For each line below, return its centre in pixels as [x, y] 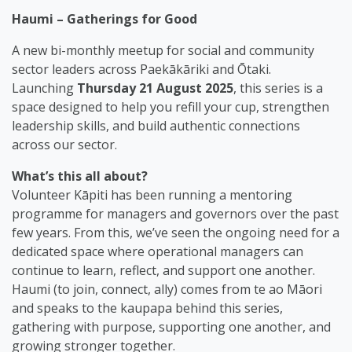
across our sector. [64, 145]
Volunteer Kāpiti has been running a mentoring [152, 195]
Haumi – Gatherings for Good [104, 19]
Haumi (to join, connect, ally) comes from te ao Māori [167, 290]
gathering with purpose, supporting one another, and [171, 327]
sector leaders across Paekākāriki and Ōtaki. [141, 70]
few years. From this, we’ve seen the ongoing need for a [176, 233]
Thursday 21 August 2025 [155, 88]
